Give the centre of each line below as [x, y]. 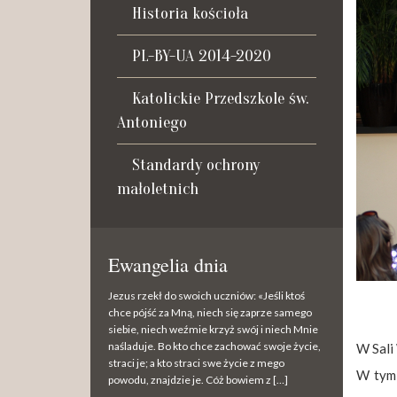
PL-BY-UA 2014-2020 [202, 56]
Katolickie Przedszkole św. [220, 98]
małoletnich [158, 189]
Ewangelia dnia [168, 265]
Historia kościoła [190, 13]
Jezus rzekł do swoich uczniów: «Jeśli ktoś [206, 296]
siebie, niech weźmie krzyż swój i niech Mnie [213, 329]
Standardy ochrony [196, 165]
